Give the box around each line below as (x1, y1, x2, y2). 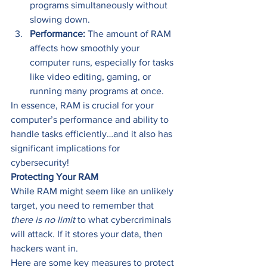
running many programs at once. (30, 86, 171, 97)
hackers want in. (11, 243, 80, 254)
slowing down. (30, 14, 92, 25)
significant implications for (11, 143, 122, 154)
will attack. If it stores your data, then (11, 229, 165, 240)
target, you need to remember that (11, 200, 156, 211)
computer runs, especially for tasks (30, 57, 176, 68)
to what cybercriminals (75, 215, 173, 225)
